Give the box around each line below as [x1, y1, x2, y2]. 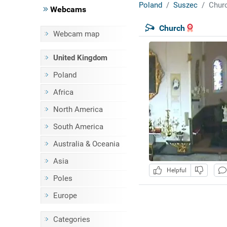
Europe [53, 191, 77, 200]
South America [53, 122, 103, 131]
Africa [53, 88, 73, 97]
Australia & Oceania [53, 139, 120, 148]
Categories [53, 215, 90, 224]
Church [159, 23, 185, 33]
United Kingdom [53, 53, 107, 62]
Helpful [163, 167, 186, 174]
